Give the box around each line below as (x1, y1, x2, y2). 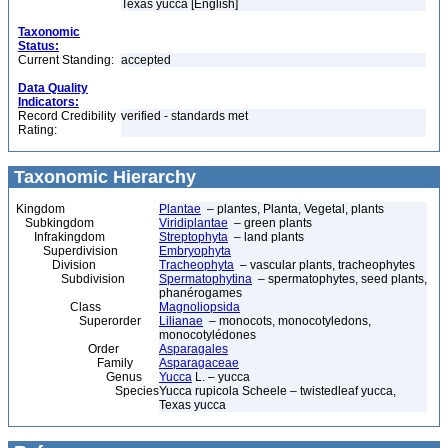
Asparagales (159, 342, 228, 356)
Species (16, 384, 159, 398)
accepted (121, 53, 171, 67)
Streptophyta (159, 230, 228, 244)
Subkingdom (16, 216, 94, 230)
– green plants (228, 216, 312, 230)
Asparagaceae (159, 356, 239, 370)
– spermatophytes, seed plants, (252, 272, 427, 286)
